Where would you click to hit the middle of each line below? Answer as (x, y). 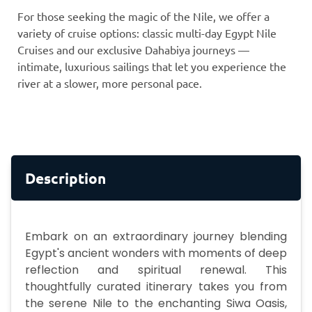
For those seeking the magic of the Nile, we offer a (143, 16)
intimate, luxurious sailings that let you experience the (152, 67)
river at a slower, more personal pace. (110, 83)
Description (65, 178)
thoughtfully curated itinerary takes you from (156, 287)
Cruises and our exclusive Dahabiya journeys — (133, 50)
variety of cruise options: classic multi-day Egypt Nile (147, 33)
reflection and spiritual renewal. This (156, 270)
